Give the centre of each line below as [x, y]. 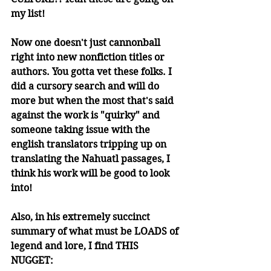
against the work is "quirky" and [87, 116]
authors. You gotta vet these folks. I [93, 72]
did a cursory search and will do [86, 87]
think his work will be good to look [91, 174]
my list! [29, 14]
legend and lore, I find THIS [76, 246]
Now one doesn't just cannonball [87, 43]
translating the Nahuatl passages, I [92, 159]
